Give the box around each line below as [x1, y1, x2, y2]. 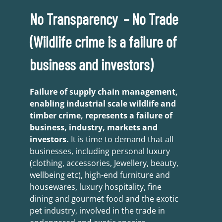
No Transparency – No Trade [29, 9, 178, 28]
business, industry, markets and [29, 122, 158, 133]
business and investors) [29, 55, 153, 74]
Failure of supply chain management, [29, 86, 178, 98]
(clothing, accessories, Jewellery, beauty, [29, 158, 178, 169]
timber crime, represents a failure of [29, 110, 172, 121]
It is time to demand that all [70, 134, 173, 145]
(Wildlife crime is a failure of [29, 32, 177, 51]
